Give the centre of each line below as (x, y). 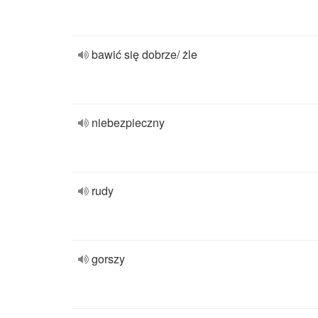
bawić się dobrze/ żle (144, 54)
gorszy (108, 259)
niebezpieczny (128, 122)
